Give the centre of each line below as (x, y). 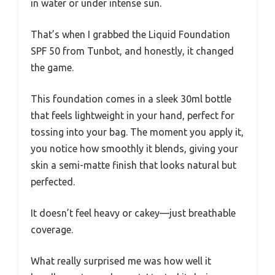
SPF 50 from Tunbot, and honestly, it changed (132, 51)
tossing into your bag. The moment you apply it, (137, 132)
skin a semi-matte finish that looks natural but (134, 165)
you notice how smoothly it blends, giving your (134, 149)
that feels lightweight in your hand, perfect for (133, 116)
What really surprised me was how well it (121, 261)
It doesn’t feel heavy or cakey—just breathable (133, 213)
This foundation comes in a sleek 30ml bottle (131, 99)
